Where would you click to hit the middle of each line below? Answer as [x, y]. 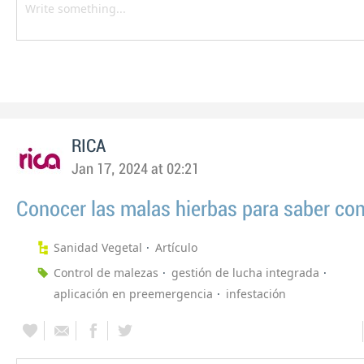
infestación [256, 294]
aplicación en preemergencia [133, 294]
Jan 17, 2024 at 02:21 [135, 169]
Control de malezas [106, 273]
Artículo [176, 247]
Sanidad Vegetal [98, 247]
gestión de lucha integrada [245, 273]
